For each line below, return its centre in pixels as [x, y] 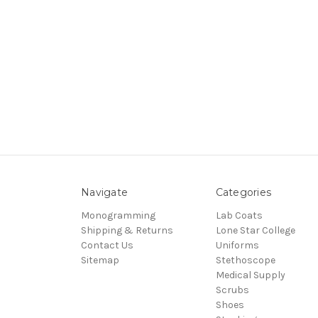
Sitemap [100, 260]
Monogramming [118, 215]
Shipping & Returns [127, 230]
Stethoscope [245, 260]
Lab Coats [239, 215]
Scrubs [232, 290]
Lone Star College [255, 230]
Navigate [104, 192]
